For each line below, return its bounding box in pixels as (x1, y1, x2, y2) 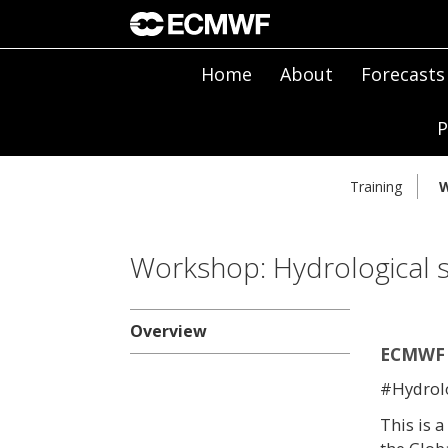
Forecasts (360, 62, 445, 86)
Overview (130, 320, 207, 343)
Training (350, 177, 402, 197)
